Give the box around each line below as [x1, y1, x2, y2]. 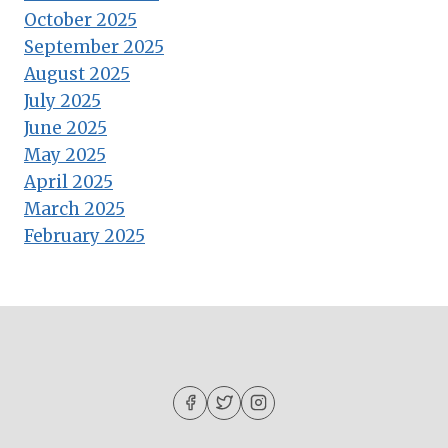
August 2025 [24, 62, 130, 85]
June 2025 [24, 116, 107, 139]
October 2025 [24, 8, 137, 31]
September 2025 [24, 35, 164, 58]
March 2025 [24, 197, 125, 220]
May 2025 [24, 143, 106, 166]
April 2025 [24, 170, 113, 193]
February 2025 [24, 224, 145, 247]
